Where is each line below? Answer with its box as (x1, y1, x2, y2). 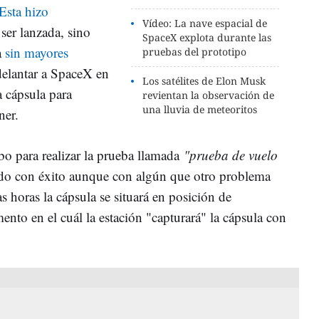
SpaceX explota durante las (142, 30, 272, 44)
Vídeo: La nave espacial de (142, 16, 268, 30)
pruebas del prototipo (142, 44, 247, 58)
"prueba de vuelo (184, 145, 278, 164)
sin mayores (5, 43, 68, 61)
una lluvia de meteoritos (142, 102, 258, 116)
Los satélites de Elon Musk (142, 73, 266, 88)
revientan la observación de (142, 88, 275, 102)
